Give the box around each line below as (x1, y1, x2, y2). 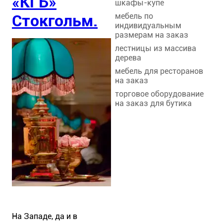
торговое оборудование (115, 89, 204, 99)
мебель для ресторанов (115, 66, 203, 76)
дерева (115, 53, 141, 62)
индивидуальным (115, 20, 181, 30)
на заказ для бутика (115, 98, 192, 108)
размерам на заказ (115, 30, 188, 40)
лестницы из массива (115, 43, 196, 53)
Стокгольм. (12, 11, 98, 31)
